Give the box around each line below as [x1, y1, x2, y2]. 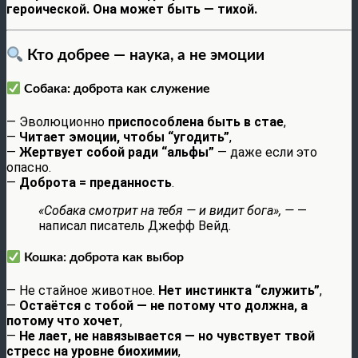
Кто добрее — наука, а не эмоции [23, 47, 265, 63]
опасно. [6, 159, 51, 175]
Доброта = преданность [19, 174, 172, 190]
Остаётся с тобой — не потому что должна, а [19, 297, 308, 313]
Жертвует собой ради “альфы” [19, 144, 214, 160]
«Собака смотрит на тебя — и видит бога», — [38, 202, 294, 218]
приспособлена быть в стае [108, 113, 284, 129]
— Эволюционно [6, 113, 108, 129]
